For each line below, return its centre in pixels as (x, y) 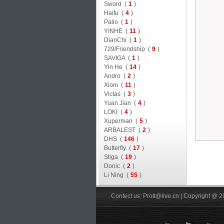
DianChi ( (117, 40)
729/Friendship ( (127, 49)
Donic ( (114, 166)
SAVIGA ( (117, 58)
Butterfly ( (117, 148)
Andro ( (114, 76)
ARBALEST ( (122, 130)
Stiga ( (113, 157)
